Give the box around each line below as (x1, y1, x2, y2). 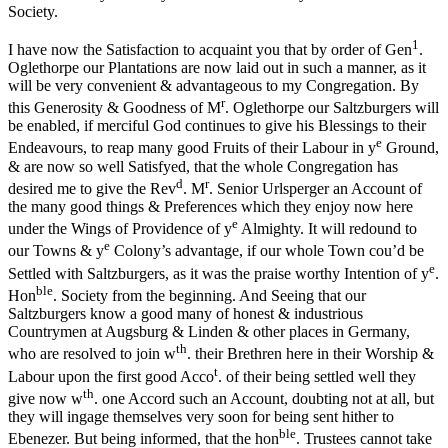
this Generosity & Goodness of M (8, 99, 221, 117)
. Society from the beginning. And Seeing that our (53, 287, 366, 305)
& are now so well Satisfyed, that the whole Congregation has (8, 157, 398, 175)
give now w (8, 390, 83, 408)
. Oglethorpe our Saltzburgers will (225, 99, 439, 117)
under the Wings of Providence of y (8, 220, 232, 238)
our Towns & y (8, 242, 104, 260)
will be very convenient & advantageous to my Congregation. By (8, 77, 419, 95)
